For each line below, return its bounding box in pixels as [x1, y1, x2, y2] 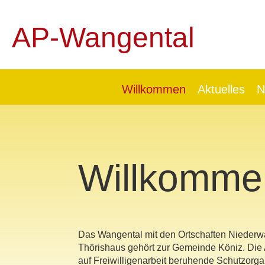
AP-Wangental [12, 22, 195, 53]
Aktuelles [197, 83, 245, 96]
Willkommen [121, 83, 186, 96]
